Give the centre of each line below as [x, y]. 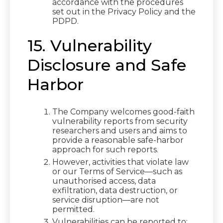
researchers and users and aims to [120, 131]
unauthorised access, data [104, 181]
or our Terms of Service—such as [117, 171]
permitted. [73, 209]
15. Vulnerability [90, 46]
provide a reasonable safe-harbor [118, 140]
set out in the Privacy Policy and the [124, 12]
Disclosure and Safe [107, 65]
